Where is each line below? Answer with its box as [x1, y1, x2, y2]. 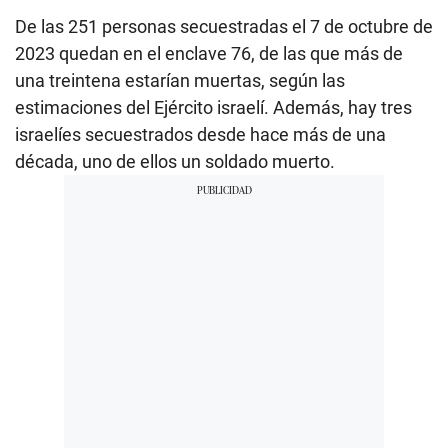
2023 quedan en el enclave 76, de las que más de [15, 43, 403, 65]
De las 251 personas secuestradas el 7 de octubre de [15, 16, 433, 38]
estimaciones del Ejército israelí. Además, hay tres [15, 97, 412, 119]
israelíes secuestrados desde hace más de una [15, 124, 386, 146]
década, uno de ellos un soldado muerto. [15, 151, 335, 173]
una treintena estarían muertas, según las [15, 70, 345, 92]
